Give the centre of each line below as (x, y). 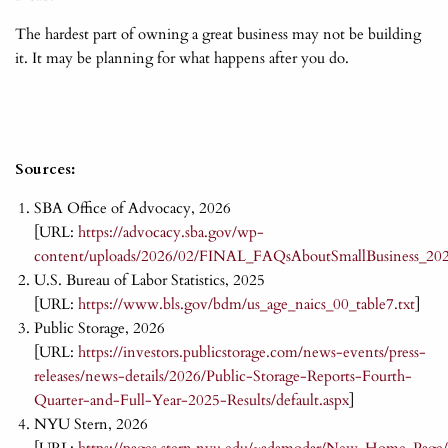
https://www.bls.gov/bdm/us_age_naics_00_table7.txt (246, 304)
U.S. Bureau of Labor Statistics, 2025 (149, 280)
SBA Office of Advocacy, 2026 (132, 208)
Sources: (45, 169)
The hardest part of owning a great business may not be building (218, 34)
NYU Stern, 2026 (90, 424)
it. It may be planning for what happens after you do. (182, 58)
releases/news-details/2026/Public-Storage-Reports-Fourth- (222, 376)
